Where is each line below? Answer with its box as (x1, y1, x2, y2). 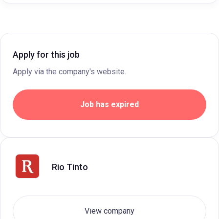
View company (85, 206, 134, 216)
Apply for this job (13, 49, 80, 60)
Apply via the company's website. (13, 67, 126, 76)
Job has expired (80, 100, 139, 109)
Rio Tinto (52, 161, 88, 172)
